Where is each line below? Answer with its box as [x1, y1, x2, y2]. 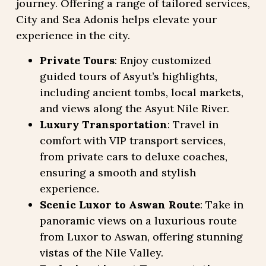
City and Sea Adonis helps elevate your [15, 12, 217, 27]
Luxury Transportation [39, 117, 167, 131]
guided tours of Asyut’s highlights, [39, 69, 217, 83]
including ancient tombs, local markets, [39, 85, 243, 99]
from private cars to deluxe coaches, [39, 149, 227, 163]
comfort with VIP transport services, [39, 133, 226, 147]
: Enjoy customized [114, 53, 211, 67]
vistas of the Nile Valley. [39, 245, 163, 259]
